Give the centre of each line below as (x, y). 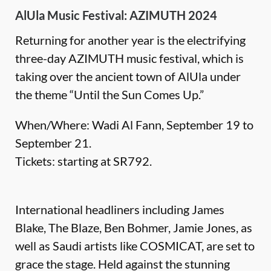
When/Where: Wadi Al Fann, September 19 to (134, 124)
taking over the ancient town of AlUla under (128, 76)
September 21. (53, 142)
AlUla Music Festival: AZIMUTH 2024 (116, 15)
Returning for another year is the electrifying (130, 40)
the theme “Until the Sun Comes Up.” (109, 94)
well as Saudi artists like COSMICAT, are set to (135, 245)
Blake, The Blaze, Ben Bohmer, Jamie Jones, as (134, 227)
